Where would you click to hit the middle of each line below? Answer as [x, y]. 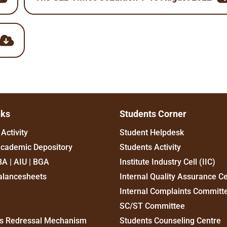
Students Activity [150, 147]
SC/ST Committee [152, 206]
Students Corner [153, 114]
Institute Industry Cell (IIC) [167, 162]
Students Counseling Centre [170, 221]
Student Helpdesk [152, 133]
